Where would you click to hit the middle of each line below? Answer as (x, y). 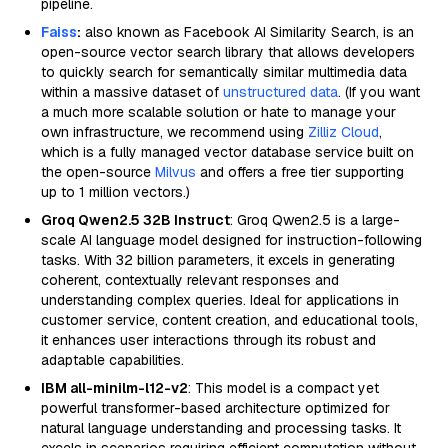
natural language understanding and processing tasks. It (221, 428)
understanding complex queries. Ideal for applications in (220, 300)
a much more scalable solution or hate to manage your (218, 112)
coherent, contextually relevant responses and (190, 280)
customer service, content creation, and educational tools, (229, 320)
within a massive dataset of (132, 92)
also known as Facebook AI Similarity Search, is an (247, 32)
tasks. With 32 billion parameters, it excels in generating (218, 260)
